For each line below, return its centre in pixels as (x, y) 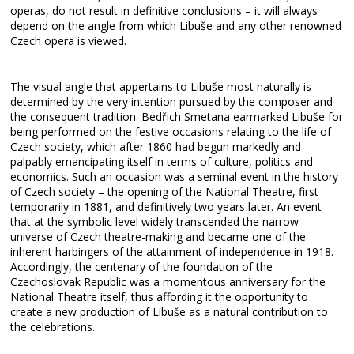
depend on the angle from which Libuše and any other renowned (176, 26)
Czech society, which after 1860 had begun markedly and (156, 147)
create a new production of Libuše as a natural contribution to (169, 312)
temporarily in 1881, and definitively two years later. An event (166, 207)
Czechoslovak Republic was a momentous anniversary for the (168, 282)
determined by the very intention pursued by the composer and (172, 102)
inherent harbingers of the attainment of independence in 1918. (172, 252)
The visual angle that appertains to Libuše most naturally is (161, 87)
